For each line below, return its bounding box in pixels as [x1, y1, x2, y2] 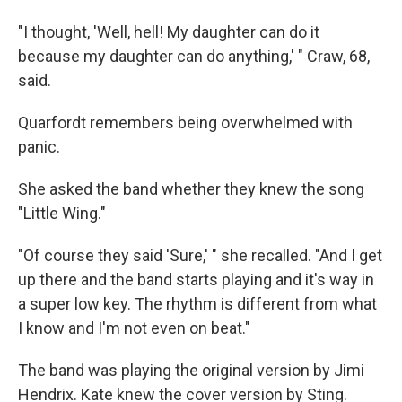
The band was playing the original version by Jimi [18, 361, 364, 380]
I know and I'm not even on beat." [18, 319, 250, 338]
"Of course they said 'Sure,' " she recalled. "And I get [18, 246, 382, 266]
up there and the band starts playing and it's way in [18, 270, 374, 290]
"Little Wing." [18, 204, 106, 223]
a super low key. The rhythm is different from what [18, 294, 377, 314]
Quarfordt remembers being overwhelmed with [18, 113, 353, 133]
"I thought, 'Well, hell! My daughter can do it [18, 22, 319, 42]
